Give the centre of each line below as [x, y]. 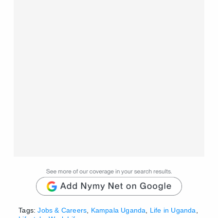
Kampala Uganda [118, 210]
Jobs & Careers [62, 210]
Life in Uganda [173, 210]
